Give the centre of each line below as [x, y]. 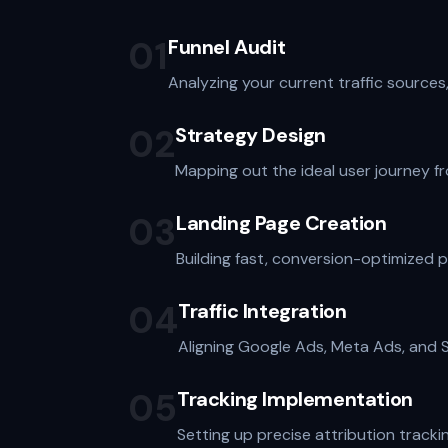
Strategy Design [250, 135]
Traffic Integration [262, 311]
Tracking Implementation [295, 399]
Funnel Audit [227, 47]
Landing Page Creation [281, 223]
